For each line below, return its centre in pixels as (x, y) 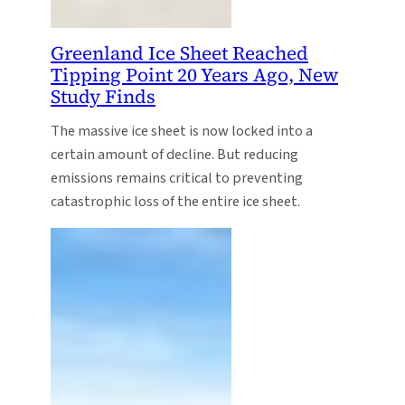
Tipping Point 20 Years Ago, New (194, 74)
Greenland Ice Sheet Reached (179, 52)
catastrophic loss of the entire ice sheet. (175, 201)
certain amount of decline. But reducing (174, 154)
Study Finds (103, 96)
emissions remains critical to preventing (177, 178)
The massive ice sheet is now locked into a (182, 131)
